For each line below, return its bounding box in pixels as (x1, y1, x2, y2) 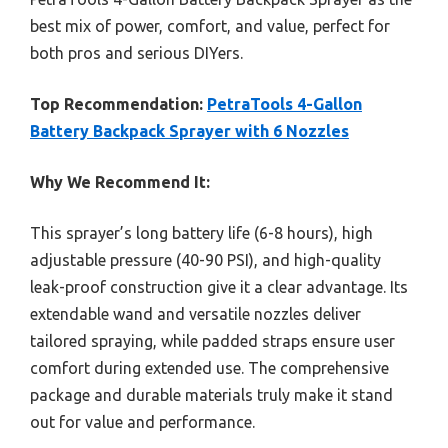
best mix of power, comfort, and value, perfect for (30, 17, 390, 36)
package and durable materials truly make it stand (30, 386, 393, 405)
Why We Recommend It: (30, 173, 210, 192)
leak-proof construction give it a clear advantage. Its (30, 278, 408, 297)
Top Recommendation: (30, 95, 203, 114)
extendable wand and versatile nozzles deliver (30, 305, 361, 324)
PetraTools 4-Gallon (207, 95, 362, 114)
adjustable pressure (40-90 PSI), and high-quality (30, 251, 381, 270)
